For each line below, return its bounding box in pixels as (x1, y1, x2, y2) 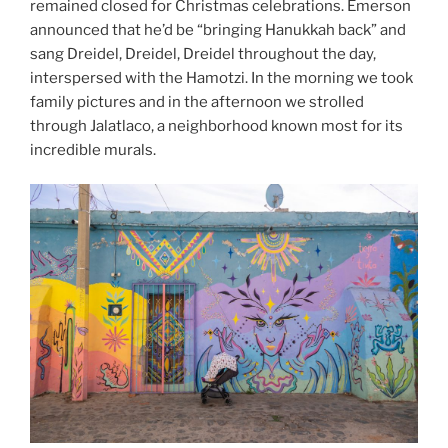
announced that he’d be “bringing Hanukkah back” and (30, 20, 406, 39)
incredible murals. (30, 140, 156, 159)
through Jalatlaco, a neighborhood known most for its (30, 116, 403, 135)
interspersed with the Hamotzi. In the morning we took (30, 68, 413, 87)
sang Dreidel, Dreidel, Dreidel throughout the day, (30, 44, 376, 63)
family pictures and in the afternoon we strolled (30, 92, 364, 111)
